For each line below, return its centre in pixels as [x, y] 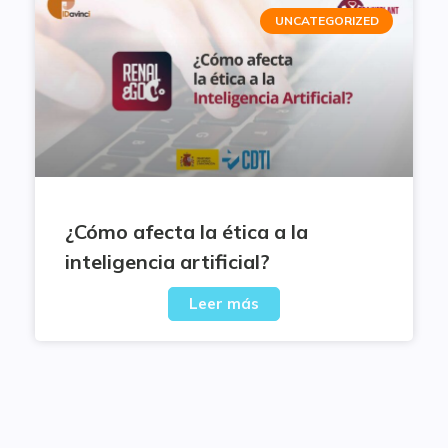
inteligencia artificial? [167, 261]
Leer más [224, 303]
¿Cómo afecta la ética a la [186, 231]
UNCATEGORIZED [326, 21]
